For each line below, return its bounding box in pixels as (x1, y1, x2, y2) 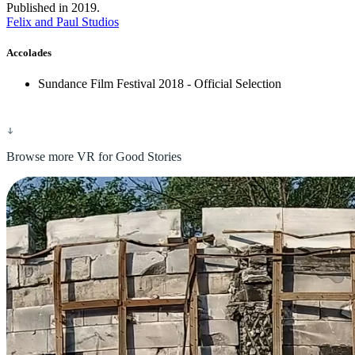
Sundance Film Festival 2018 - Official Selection (38, 77, 281, 91)
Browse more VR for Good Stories (6, 150, 181, 164)
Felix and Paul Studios (6, 14, 119, 29)
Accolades (6, 46, 52, 59)
